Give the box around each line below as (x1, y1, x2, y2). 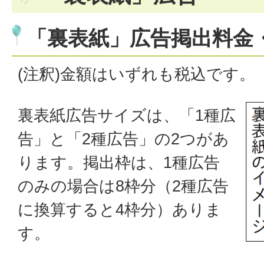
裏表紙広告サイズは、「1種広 (18, 106, 236, 124)
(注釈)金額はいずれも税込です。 (18, 65, 255, 83)
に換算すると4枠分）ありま (18, 200, 222, 219)
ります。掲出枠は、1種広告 (18, 153, 220, 171)
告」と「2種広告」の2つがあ (18, 130, 229, 148)
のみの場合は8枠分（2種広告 (18, 177, 229, 195)
